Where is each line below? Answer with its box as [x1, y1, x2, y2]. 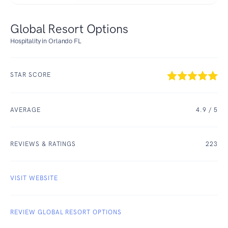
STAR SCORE [10, 71, 51, 78]
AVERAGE [10, 106, 41, 113]
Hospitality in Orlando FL [10, 37, 81, 45]
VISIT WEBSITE [10, 174, 58, 182]
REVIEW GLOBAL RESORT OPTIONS [10, 208, 122, 216]
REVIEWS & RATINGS [10, 140, 76, 148]
